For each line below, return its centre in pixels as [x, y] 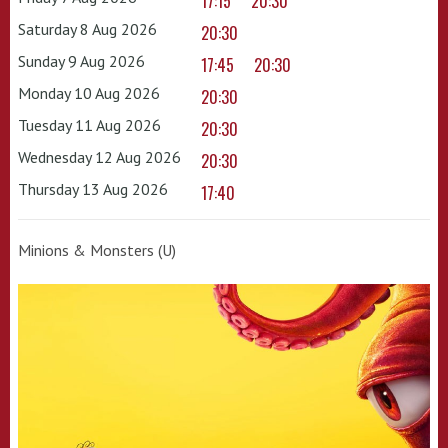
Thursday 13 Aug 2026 [93, 189]
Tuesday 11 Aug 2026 [89, 125]
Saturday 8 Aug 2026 [87, 29]
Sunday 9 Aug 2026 [81, 61]
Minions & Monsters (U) [97, 250]
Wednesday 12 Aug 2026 [99, 157]
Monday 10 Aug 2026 [89, 93]
